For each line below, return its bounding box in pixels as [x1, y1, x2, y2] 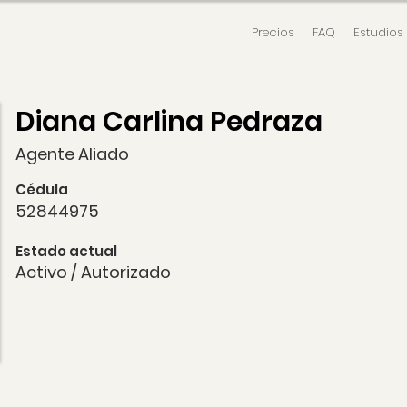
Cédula [15, 180, 68, 199]
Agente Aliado [15, 143, 129, 165]
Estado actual [15, 242, 117, 261]
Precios [252, 24, 294, 41]
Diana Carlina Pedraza [15, 103, 323, 141]
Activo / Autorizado [15, 261, 171, 283]
